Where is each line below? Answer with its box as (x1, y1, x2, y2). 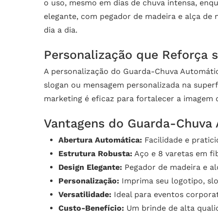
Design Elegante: (58, 162, 122, 172)
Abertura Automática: (58, 135, 142, 145)
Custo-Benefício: (58, 203, 124, 213)
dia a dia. (44, 25, 77, 35)
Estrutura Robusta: (58, 148, 132, 158)
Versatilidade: (58, 189, 111, 199)
